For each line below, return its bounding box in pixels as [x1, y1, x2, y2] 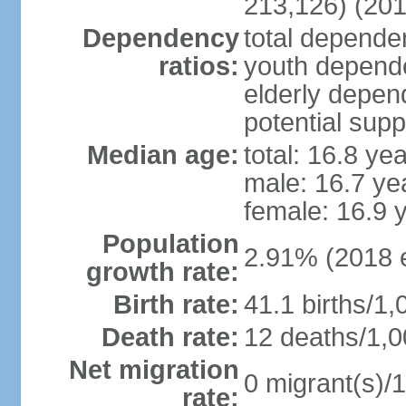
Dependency [82, 24, 239, 53]
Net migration [68, 355, 239, 384]
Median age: [86, 140, 239, 169]
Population [101, 229, 239, 258]
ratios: [158, 52, 239, 81]
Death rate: [101, 323, 239, 352]
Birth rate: [112, 290, 239, 319]
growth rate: [85, 257, 239, 286]
